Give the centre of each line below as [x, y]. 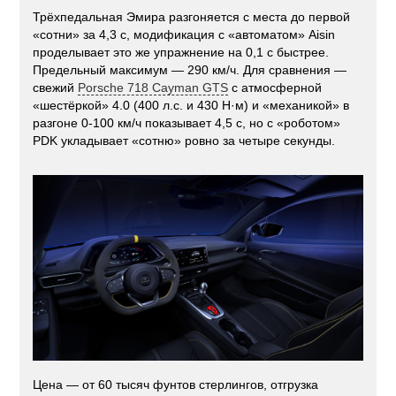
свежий [56, 88]
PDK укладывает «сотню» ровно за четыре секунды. [184, 141]
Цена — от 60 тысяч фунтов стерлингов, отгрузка [176, 385]
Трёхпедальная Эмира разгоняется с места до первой [192, 17]
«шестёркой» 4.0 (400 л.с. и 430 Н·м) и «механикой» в [191, 106]
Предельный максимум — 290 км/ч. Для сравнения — [190, 70]
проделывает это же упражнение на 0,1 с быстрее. [181, 53]
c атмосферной [275, 88]
